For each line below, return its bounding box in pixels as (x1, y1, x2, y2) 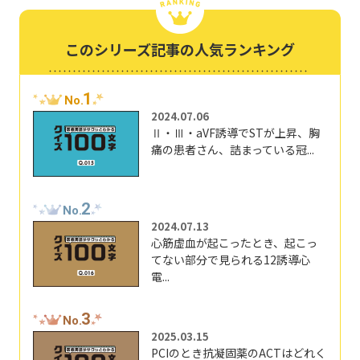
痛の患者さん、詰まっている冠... (150, 141, 314, 158)
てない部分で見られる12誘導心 (150, 252, 310, 268)
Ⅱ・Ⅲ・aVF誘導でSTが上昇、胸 (150, 125, 320, 141)
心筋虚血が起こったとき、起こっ (150, 235, 317, 252)
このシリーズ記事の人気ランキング (65, 39, 295, 60)
